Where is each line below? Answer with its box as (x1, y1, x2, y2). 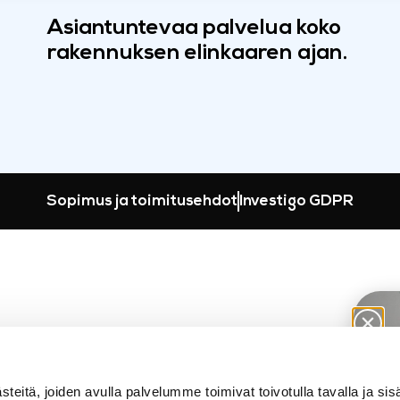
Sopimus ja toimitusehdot (46, 194, 237, 209)
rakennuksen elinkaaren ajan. (47, 43, 348, 64)
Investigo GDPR (238, 194, 354, 209)
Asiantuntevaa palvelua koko (47, 18, 342, 39)
